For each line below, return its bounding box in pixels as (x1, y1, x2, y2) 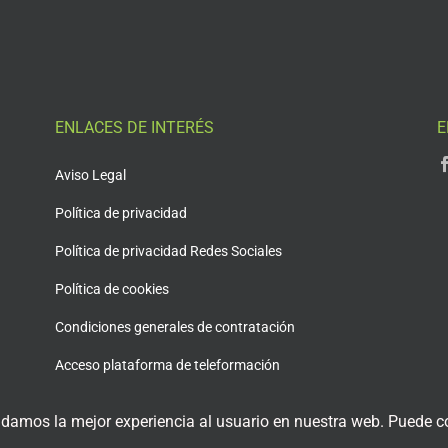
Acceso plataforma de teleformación (55, 356, 281, 373)
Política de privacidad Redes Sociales (55, 242, 283, 259)
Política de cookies (55, 280, 170, 297)
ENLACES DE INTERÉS (55, 117, 215, 137)
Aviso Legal (55, 166, 127, 183)
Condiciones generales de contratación (55, 318, 296, 335)
